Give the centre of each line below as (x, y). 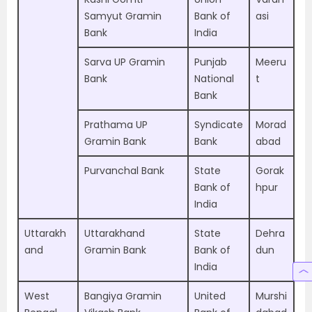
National (214, 79)
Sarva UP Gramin (125, 62)
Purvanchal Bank (124, 171)
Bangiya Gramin (123, 296)
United (210, 296)
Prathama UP (116, 125)
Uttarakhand (115, 233)
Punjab (211, 62)
